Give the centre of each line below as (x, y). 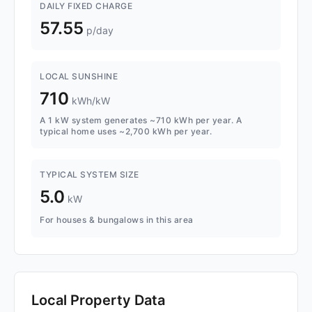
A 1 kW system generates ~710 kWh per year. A (141, 120)
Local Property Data (98, 301)
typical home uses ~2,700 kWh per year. (126, 132)
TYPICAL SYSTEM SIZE (89, 175)
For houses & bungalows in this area (117, 220)
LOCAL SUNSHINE (79, 77)
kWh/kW (91, 101)
